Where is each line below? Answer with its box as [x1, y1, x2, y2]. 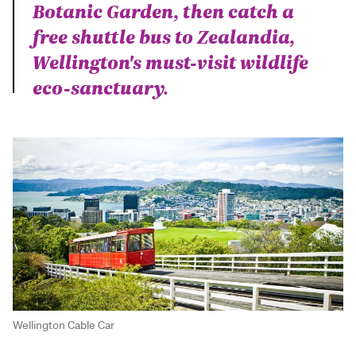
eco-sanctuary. [33, 73, 168, 100]
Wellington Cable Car [13, 318, 114, 333]
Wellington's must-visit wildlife [33, 48, 308, 75]
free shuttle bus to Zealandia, [33, 22, 295, 49]
